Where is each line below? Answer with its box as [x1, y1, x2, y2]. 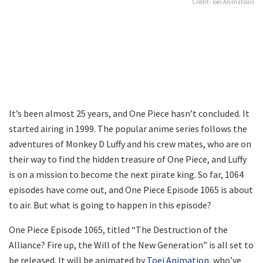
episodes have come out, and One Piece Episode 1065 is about [9, 183, 253, 195]
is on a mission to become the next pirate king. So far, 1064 [9, 168, 244, 180]
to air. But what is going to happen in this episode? [9, 198, 211, 211]
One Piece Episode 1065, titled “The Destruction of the [9, 223, 228, 235]
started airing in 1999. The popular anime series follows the [9, 122, 247, 134]
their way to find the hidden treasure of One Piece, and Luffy [9, 153, 247, 165]
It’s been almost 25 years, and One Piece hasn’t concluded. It [9, 107, 249, 119]
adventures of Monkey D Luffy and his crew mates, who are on [9, 137, 251, 150]
